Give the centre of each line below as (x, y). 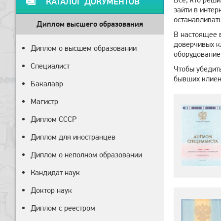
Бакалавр (47, 84)
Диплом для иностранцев (73, 137)
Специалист (50, 66)
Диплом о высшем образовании (84, 48)
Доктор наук (51, 190)
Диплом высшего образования (90, 24)
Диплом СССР (54, 119)
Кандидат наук (55, 172)
